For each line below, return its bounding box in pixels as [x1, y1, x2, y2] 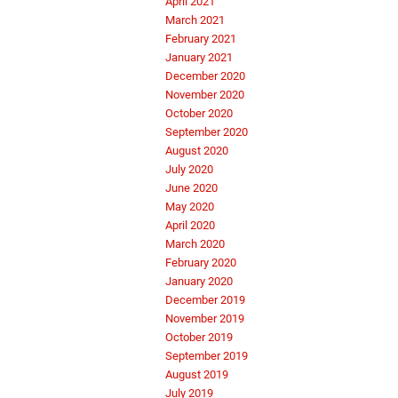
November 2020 [165, 88, 244, 102]
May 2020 [165, 200, 214, 214]
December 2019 [165, 293, 245, 307]
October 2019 [165, 330, 233, 345]
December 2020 [165, 69, 245, 84]
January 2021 [165, 51, 233, 65]
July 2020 [165, 163, 213, 177]
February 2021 [165, 32, 236, 46]
